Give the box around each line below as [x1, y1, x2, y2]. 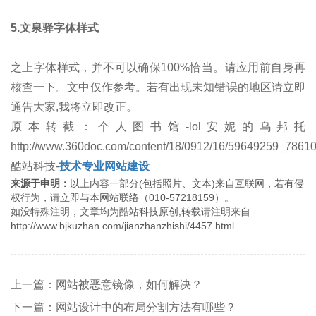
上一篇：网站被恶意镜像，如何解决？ [11, 278, 202, 291]
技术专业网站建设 [59, 159, 150, 172]
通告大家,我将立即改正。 [11, 100, 138, 113]
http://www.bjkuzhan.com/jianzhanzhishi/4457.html [11, 219, 234, 231]
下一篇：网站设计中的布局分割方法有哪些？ [11, 300, 236, 313]
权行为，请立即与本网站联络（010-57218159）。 [11, 191, 234, 203]
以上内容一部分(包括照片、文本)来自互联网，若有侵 [70, 177, 304, 189]
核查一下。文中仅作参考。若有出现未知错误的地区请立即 [11, 80, 305, 93]
